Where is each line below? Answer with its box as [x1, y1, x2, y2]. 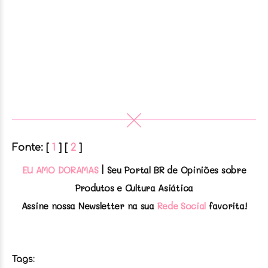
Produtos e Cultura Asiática [75, 181, 193, 194]
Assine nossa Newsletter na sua [21, 199, 157, 212]
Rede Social [157, 199, 206, 212]
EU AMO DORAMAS [22, 163, 99, 176]
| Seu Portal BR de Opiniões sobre [101, 163, 246, 176]
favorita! [206, 199, 247, 212]
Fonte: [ [12, 142, 52, 153]
